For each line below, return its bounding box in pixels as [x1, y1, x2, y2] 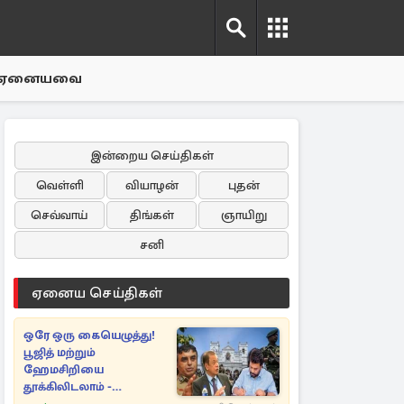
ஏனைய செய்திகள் [32, 284, 163, 302]
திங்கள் [129, 207, 174, 223]
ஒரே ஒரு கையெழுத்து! [23, 328, 155, 343]
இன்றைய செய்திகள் [89, 148, 214, 163]
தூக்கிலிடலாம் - [23, 380, 112, 394]
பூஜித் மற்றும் [23, 345, 96, 360]
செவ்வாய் [31, 207, 88, 223]
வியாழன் [124, 178, 179, 193]
